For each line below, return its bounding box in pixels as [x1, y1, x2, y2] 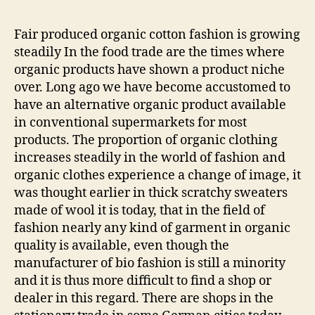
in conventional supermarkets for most [14, 114, 247, 131]
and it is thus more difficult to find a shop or [14, 272, 271, 289]
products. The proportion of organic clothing [14, 131, 278, 148]
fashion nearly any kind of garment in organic [14, 219, 290, 236]
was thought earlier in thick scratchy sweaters [14, 184, 288, 201]
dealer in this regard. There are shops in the [14, 290, 274, 307]
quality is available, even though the [14, 237, 229, 254]
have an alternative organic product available [14, 96, 286, 113]
